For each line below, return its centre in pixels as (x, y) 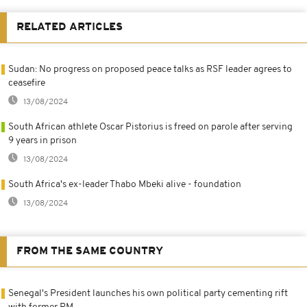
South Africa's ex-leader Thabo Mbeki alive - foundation (125, 184)
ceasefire (27, 83)
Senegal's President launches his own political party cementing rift (148, 293)
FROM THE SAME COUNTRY (90, 251)
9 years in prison (42, 140)
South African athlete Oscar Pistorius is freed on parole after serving (150, 127)
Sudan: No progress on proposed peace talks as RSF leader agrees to (150, 69)
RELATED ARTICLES (70, 27)
